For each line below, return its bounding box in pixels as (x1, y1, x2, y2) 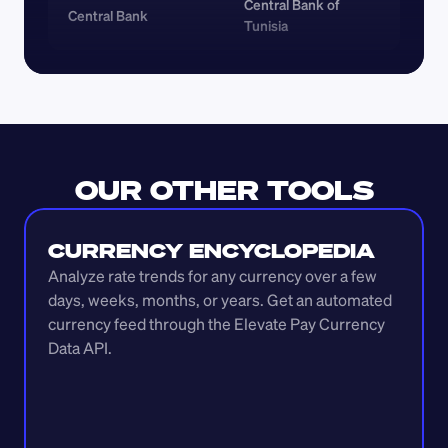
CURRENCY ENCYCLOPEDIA (48, 237, 375, 264)
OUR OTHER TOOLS (74, 173, 374, 208)
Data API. (48, 337, 112, 359)
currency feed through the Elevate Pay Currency (48, 313, 385, 335)
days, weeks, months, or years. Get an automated (48, 289, 392, 311)
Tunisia (244, 16, 288, 35)
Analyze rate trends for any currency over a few (48, 265, 377, 287)
